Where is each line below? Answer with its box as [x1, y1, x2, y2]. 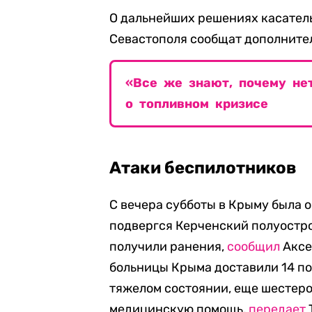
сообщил [227, 239, 281, 254]
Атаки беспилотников [109, 158, 297, 178]
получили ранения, [109, 239, 228, 254]
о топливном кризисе [125, 96, 269, 111]
